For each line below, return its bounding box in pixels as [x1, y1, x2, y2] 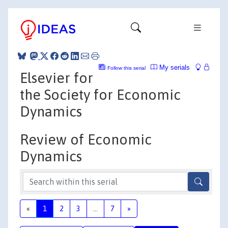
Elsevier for [20, 69, 93, 86]
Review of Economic [20, 131, 152, 148]
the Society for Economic [20, 86, 181, 103]
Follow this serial [107, 65, 146, 71]
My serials [157, 63, 190, 71]
